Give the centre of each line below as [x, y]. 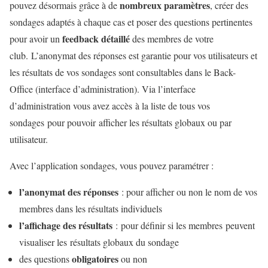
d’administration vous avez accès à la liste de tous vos [110, 105]
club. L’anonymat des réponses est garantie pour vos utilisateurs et [133, 55]
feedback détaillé [96, 38]
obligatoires [95, 258]
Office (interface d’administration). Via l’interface [103, 89]
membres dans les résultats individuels [91, 208]
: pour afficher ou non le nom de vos [188, 191]
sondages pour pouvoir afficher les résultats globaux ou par [121, 122]
